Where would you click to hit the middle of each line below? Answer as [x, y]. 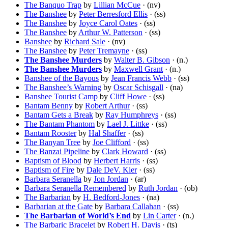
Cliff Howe [128, 97]
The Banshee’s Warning [63, 88]
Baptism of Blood [53, 161]
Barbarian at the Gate [59, 207]
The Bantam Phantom [60, 124]
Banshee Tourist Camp [61, 97]
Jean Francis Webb [141, 78]
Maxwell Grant [138, 69]
